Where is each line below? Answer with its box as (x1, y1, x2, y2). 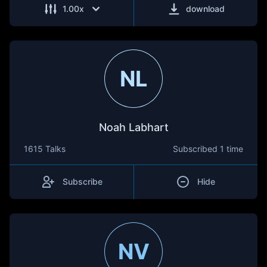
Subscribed (173, 144, 220, 154)
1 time (220, 144, 243, 154)
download (186, 4, 225, 14)
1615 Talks (24, 144, 66, 154)
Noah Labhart (98, 121, 169, 133)
